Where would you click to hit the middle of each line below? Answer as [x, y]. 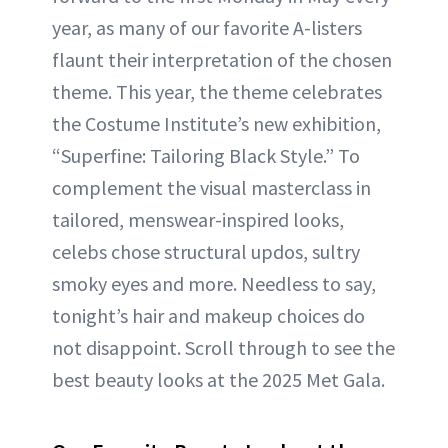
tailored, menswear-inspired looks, [198, 219]
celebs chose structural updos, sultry [206, 251]
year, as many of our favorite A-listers [207, 27]
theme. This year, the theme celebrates [217, 91]
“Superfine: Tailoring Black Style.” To [206, 155]
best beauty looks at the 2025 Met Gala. [218, 379]
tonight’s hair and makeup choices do [208, 315]
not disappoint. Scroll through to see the [223, 347]
